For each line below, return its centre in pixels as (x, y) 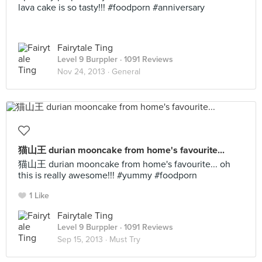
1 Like (39, 196)
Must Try (125, 239)
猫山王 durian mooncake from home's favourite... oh (124, 164)
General (126, 72)
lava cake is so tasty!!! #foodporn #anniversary (111, 8)
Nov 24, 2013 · (85, 72)
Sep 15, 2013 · (83, 239)
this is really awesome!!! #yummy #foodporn (108, 175)
